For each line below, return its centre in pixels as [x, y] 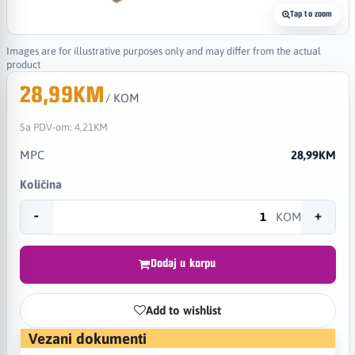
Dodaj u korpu [183, 264]
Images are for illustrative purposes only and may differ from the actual [163, 51]
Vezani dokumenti [87, 338]
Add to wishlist [183, 310]
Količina [40, 184]
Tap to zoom [311, 14]
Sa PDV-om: [47, 127]
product [23, 64]
